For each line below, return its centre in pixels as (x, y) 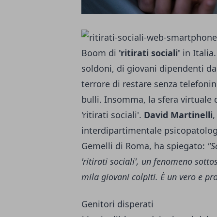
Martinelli (192, 115)
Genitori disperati (117, 204)
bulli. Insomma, (115, 100)
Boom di (100, 53)
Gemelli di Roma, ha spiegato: (144, 146)
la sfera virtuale (180, 100)
